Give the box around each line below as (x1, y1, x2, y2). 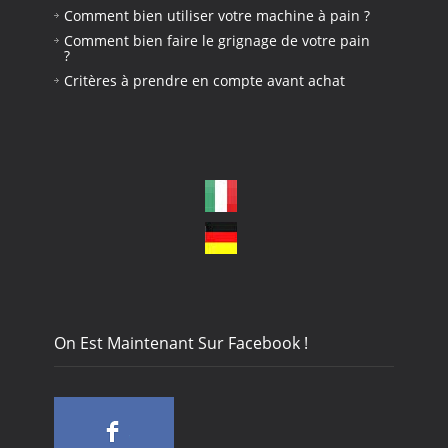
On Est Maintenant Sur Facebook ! (54, 331, 308, 354)
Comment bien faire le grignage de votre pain (64, 31, 370, 51)
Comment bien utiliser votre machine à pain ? (64, 6, 370, 26)
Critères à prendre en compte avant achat (64, 71, 345, 91)
